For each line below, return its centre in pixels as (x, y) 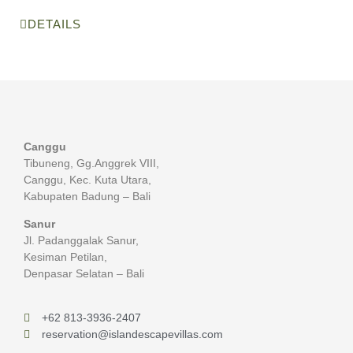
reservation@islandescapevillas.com (132, 334)
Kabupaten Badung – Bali (87, 196)
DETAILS (54, 24)
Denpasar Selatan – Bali (84, 274)
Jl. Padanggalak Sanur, (81, 241)
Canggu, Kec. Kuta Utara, (87, 179)
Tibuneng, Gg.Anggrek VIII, (91, 163)
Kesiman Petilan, (65, 257)
